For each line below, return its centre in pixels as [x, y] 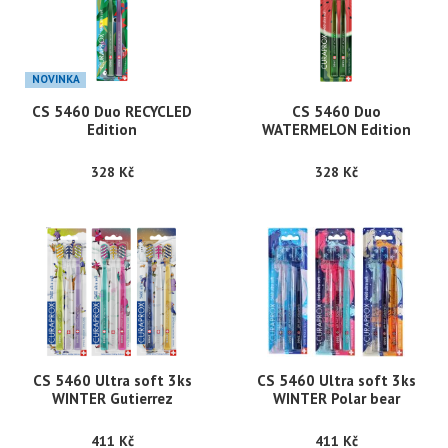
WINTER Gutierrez [112, 399]
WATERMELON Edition [336, 130]
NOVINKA [55, 78]
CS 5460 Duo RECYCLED [112, 112]
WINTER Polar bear [336, 399]
